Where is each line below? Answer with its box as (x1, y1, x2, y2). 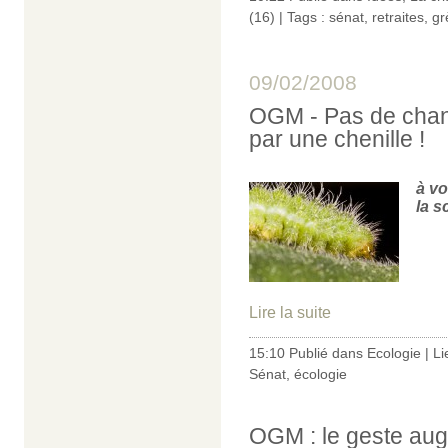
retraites (372, 8, 424, 25)
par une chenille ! (249, 125, 425, 152)
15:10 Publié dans (249, 345, 367, 362)
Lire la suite (249, 304, 331, 322)
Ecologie (367, 345, 421, 362)
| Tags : (275, 8, 329, 25)
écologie (294, 366, 347, 383)
